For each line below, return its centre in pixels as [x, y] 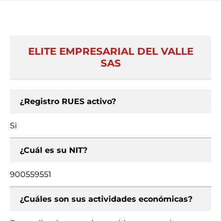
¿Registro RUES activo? [68, 101]
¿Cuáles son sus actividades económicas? [106, 199]
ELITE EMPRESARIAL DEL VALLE [110, 51]
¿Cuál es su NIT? [54, 150]
